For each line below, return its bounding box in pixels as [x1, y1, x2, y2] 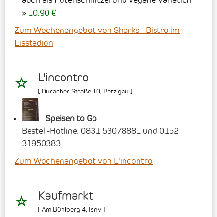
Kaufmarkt [38, 189, 93, 203]
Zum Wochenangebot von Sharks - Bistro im [15, 25, 180, 35]
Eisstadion [15, 37, 53, 47]
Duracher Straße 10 [42, 87, 100, 95]
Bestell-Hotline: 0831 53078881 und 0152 [22, 126, 179, 136]
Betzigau [103, 87, 129, 95]
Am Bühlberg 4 [42, 205, 86, 214]
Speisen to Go [45, 113, 97, 124]
